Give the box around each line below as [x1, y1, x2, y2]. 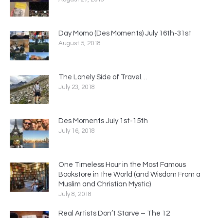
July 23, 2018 [58, 84, 95, 91]
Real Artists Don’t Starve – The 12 [58, 210, 170, 217]
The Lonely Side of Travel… [58, 73, 147, 81]
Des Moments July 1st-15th [58, 117, 148, 125]
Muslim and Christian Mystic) [58, 181, 151, 188]
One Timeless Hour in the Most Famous [58, 161, 186, 168]
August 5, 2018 [58, 40, 101, 47]
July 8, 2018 [58, 191, 91, 198]
